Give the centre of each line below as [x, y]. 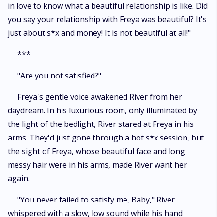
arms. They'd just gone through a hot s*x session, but [106, 138]
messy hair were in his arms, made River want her [97, 165]
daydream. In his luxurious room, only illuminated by [102, 110]
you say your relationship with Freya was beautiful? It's [107, 19]
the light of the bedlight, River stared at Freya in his [101, 124]
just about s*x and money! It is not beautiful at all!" [99, 33]
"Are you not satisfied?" [59, 76]
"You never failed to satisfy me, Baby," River [96, 200]
